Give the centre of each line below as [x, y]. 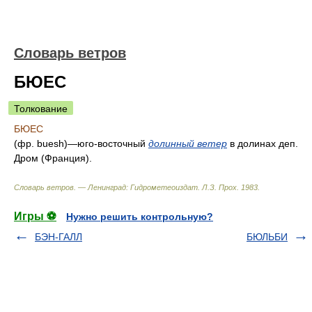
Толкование [41, 109]
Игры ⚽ [35, 216]
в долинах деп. [264, 143]
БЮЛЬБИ [267, 237]
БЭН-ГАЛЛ [58, 237]
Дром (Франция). [53, 158]
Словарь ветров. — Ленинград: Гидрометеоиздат [106, 187]
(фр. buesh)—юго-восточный [81, 143]
